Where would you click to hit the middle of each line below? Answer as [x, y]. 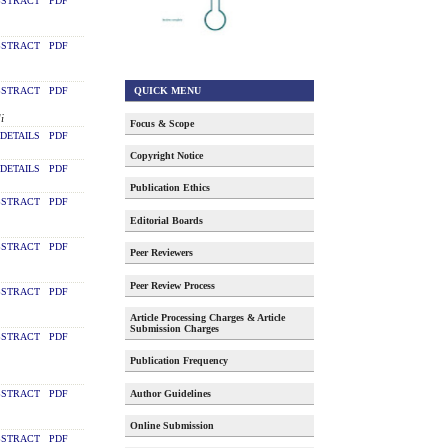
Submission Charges [175, 328]
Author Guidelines [171, 393]
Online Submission [172, 426]
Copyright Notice [167, 155]
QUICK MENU [165, 90]
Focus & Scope [162, 123]
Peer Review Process [173, 285]
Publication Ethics [170, 188]
